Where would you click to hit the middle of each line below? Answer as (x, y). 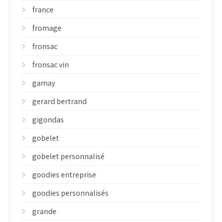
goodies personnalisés (70, 193)
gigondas (48, 120)
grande (44, 211)
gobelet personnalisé (68, 156)
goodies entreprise (64, 175)
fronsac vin (51, 65)
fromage (47, 28)
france (43, 10)
